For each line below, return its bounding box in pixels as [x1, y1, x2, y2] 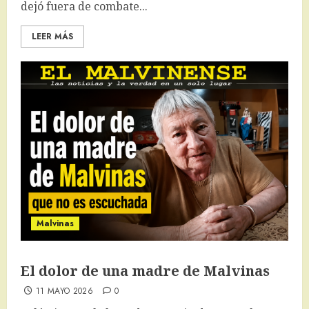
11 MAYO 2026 [35, 285, 94, 298]
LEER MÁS [32, 30, 73, 43]
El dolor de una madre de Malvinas [21, 261, 270, 281]
